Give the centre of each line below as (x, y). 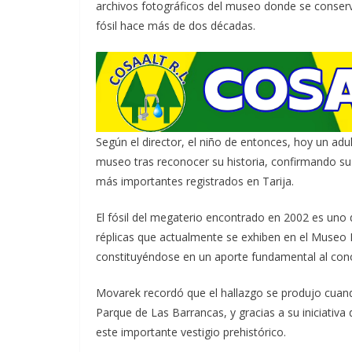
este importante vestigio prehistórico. (191, 332)
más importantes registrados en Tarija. (195, 181)
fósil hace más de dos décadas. (176, 25)
